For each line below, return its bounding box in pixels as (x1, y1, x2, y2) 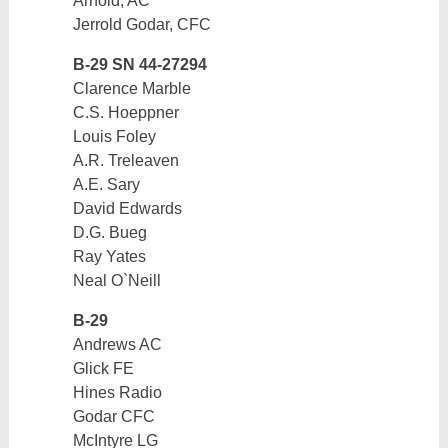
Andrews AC (72, 336, 162, 353)
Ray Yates (72, 248, 146, 265)
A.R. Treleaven (72, 152, 179, 169)
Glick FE (72, 360, 134, 377)
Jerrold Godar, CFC (72, 16, 211, 33)
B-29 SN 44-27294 (72, 56, 207, 73)
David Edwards (72, 200, 182, 217)
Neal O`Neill (72, 272, 161, 289)
